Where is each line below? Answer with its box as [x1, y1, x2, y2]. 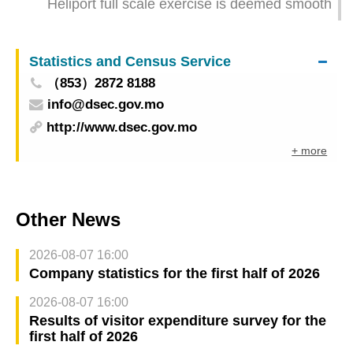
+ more [292, 144, 328, 158]
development [20, 4, 102, 20]
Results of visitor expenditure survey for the [28, 312, 326, 329]
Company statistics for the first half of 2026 [28, 265, 320, 281]
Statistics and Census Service [28, 52, 231, 69]
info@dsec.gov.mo [46, 96, 164, 112]
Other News [16, 208, 121, 230]
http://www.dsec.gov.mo [46, 120, 198, 136]
